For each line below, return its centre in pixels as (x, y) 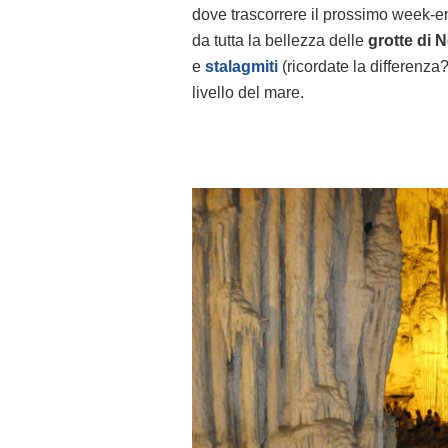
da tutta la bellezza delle (278, 41)
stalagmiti (241, 67)
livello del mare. (248, 93)
